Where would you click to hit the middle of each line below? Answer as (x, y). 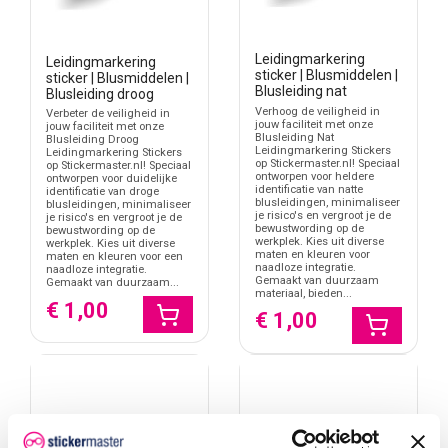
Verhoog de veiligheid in (317, 111)
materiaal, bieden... (303, 293)
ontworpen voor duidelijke (111, 179)
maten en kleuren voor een (114, 257)
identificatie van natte (309, 189)
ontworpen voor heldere (314, 176)
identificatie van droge (102, 192)
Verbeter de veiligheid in (108, 114)
